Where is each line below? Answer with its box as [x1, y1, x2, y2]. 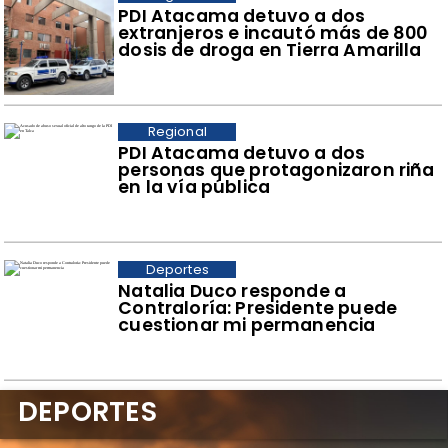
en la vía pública [118, 175, 271, 200]
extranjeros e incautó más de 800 [118, 20, 428, 45]
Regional [147, 122, 207, 142]
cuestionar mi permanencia [118, 312, 376, 337]
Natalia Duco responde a [118, 278, 347, 303]
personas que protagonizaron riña [118, 158, 435, 183]
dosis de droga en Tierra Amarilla [118, 37, 422, 62]
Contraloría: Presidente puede [118, 295, 397, 320]
